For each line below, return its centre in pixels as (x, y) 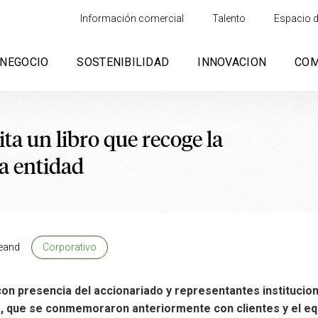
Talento (229, 18)
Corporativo (70, 247)
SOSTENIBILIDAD (123, 62)
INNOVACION (232, 62)
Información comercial (132, 18)
